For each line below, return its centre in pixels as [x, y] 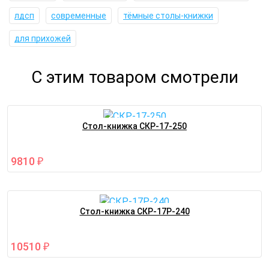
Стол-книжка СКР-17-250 [134, 126]
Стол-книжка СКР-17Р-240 [134, 211]
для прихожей [43, 39]
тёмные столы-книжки [168, 16]
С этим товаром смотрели [134, 77]
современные [79, 16]
